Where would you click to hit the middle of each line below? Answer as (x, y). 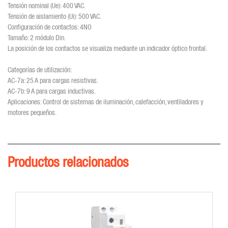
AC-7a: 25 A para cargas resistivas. (53, 80)
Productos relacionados (68, 162)
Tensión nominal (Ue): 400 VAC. (47, 5)
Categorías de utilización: (40, 69)
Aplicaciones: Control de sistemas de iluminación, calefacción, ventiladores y (106, 102)
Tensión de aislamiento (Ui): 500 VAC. (54, 16)
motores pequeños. (32, 112)
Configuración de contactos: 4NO (50, 27)
